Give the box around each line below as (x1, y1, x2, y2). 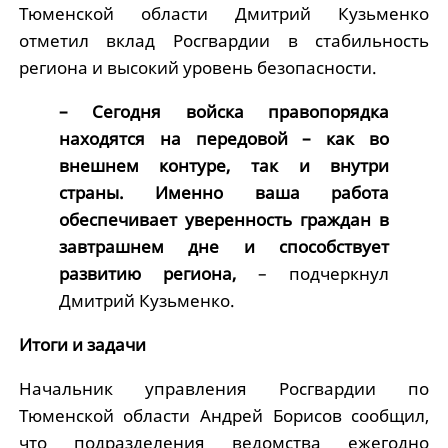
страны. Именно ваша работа (58, 180, 390, 204)
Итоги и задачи (18, 332, 146, 356)
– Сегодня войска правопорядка (58, 99, 390, 123)
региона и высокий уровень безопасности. (18, 55, 377, 79)
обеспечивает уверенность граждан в (58, 207, 390, 231)
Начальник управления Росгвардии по (18, 376, 430, 400)
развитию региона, (58, 261, 259, 285)
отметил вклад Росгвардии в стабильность (18, 28, 430, 52)
